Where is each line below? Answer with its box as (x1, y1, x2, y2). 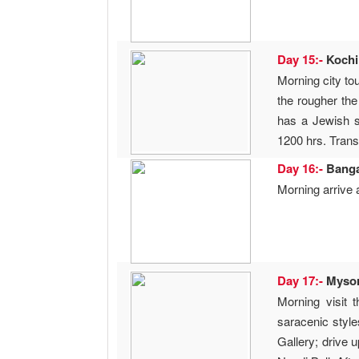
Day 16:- (277, 159, 327, 178)
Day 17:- (277, 272, 327, 290)
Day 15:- (277, 50, 327, 69)
